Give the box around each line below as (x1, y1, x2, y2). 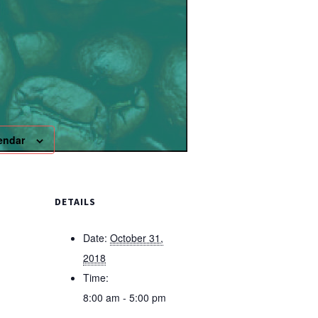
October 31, (110, 231, 163, 245)
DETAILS (55, 195, 96, 208)
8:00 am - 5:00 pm (83, 290, 166, 305)
